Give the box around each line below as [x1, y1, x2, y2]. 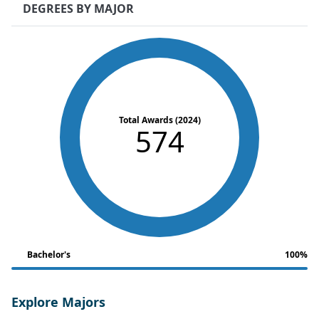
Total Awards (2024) [118, 113, 201, 126]
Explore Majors [11, 293, 105, 310]
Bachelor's [27, 248, 70, 261]
